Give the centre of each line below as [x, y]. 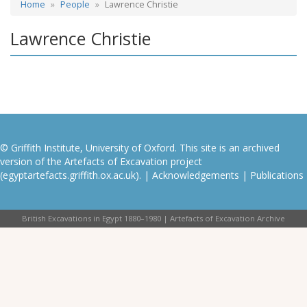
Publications [277, 175]
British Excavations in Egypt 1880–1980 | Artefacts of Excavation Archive [153, 218]
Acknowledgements [196, 175]
